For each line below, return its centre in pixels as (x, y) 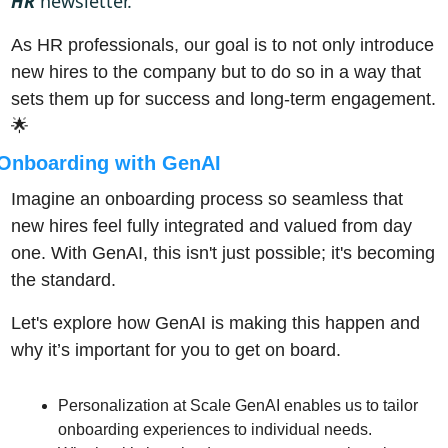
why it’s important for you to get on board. (175, 349)
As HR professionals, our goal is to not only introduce (222, 44)
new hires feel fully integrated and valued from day (211, 225)
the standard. (65, 279)
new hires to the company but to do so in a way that (215, 71)
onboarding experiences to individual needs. (214, 429)
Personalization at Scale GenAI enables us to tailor (237, 405)
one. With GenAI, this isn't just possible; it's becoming (222, 252)
